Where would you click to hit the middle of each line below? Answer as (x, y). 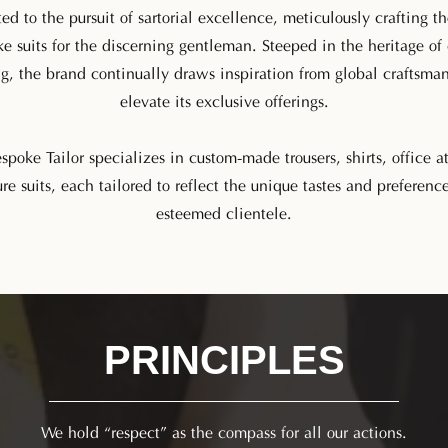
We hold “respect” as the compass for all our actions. (224, 430)
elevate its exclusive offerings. (224, 99)
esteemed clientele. (224, 211)
